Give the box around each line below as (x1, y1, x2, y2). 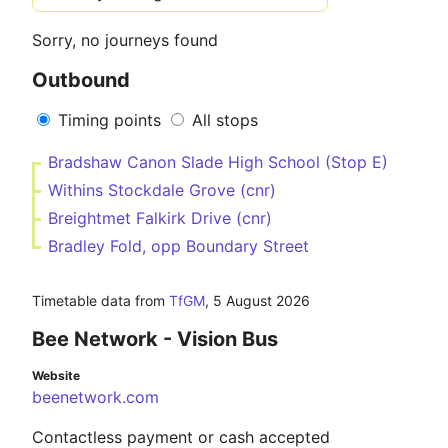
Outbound (32, 68, 130, 92)
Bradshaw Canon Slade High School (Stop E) (48, 152, 388, 172)
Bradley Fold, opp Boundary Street (48, 236, 309, 256)
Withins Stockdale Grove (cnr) (48, 180, 276, 200)
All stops (192, 110, 258, 130)
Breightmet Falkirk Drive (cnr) (48, 208, 272, 228)
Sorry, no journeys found (32, 30, 218, 50)
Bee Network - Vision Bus (32, 327, 278, 351)
